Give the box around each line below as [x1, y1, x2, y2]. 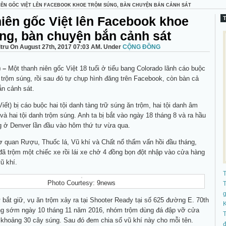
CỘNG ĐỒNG [123, 43, 160, 50]
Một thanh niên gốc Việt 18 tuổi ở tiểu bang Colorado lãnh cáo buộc [6, 65, 205, 72]
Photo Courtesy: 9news [47, 179, 116, 187]
